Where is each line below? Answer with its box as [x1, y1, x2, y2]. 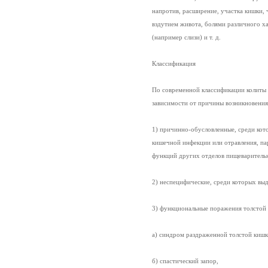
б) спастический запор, [151, 258, 218, 265]
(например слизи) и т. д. [151, 34, 221, 41]
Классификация [151, 60, 196, 68]
